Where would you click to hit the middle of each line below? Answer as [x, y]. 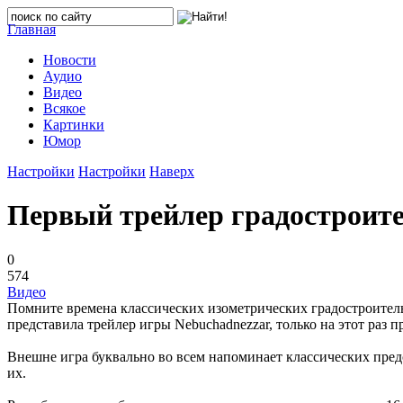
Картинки [74, 125]
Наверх [172, 171]
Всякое [64, 108]
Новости [70, 60]
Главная [31, 29]
